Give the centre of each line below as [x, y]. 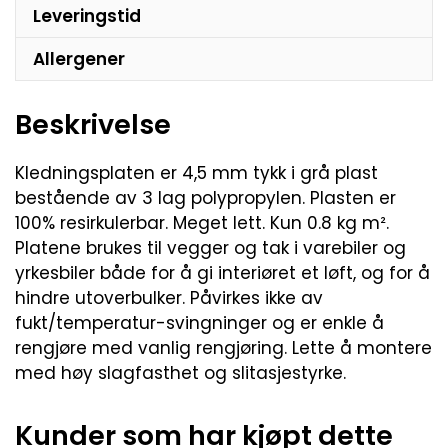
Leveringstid [87, 15]
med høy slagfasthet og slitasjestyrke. [180, 372]
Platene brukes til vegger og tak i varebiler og [210, 247]
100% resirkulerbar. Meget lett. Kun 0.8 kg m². [202, 222]
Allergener [79, 58]
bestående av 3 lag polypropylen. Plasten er [205, 197]
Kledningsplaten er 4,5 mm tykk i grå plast [196, 172]
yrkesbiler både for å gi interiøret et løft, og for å [222, 272]
